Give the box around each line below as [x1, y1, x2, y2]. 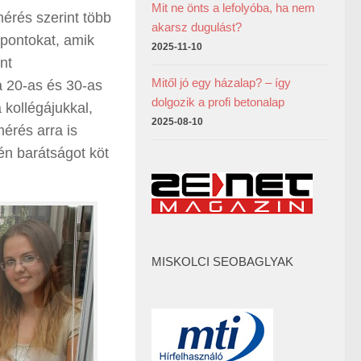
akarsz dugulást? [151, 20, 242, 34]
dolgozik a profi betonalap [151, 95, 284, 109]
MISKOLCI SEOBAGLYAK [151, 255, 293, 268]
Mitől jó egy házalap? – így [151, 76, 291, 89]
